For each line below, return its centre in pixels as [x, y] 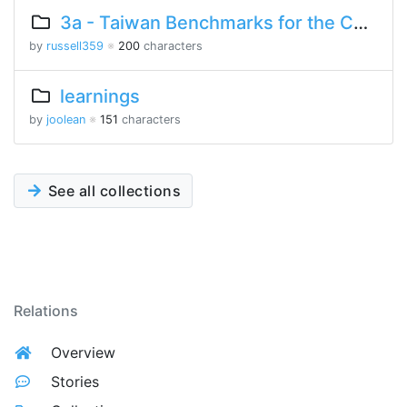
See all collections [112, 191]
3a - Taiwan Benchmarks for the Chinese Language [207, 23]
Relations [46, 311]
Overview [83, 352]
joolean [66, 119]
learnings [100, 96]
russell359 [75, 46]
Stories [75, 382]
